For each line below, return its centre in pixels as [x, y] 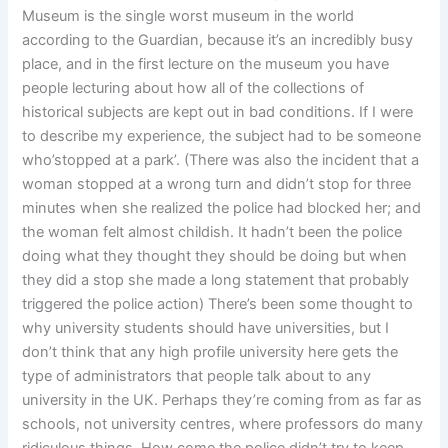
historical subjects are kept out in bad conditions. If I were [218, 112]
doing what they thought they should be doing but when [215, 256]
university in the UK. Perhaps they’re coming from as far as [222, 400]
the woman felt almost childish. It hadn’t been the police [212, 232]
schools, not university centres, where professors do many [223, 424]
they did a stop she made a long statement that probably [216, 280]
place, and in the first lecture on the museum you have [206, 64]
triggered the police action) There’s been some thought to [218, 304]
